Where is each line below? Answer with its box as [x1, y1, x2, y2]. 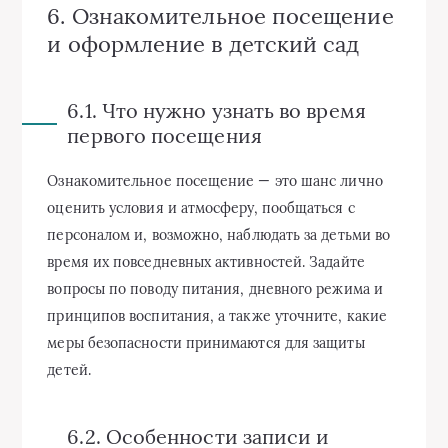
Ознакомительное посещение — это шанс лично [47, 172, 383, 191]
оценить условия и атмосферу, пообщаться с [47, 199, 355, 218]
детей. [47, 361, 91, 380]
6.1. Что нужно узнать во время [67, 98, 366, 124]
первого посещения [67, 123, 262, 149]
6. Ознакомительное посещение [47, 2, 394, 31]
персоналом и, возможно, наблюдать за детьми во [47, 226, 391, 245]
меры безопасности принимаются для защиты [47, 334, 365, 353]
